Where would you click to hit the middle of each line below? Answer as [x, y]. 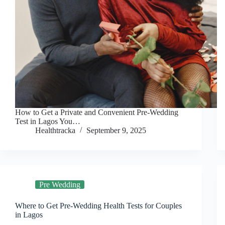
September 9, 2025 [116, 131]
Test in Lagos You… [48, 122]
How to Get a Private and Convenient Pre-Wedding [97, 113]
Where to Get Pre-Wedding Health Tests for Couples [98, 206]
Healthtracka [55, 131]
